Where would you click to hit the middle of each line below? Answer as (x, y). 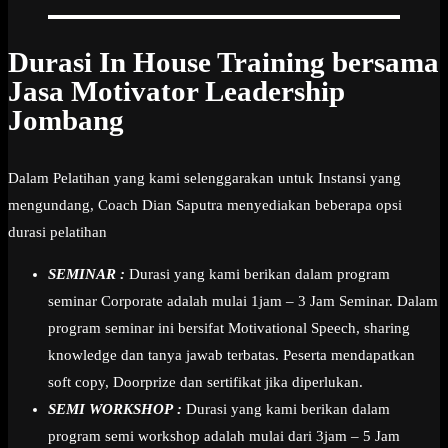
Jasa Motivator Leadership (176, 91)
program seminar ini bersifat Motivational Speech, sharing (229, 327)
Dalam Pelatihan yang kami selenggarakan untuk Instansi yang (204, 177)
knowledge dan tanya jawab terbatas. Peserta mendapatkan (231, 354)
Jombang (66, 120)
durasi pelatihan (59, 231)
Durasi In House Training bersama (223, 62)
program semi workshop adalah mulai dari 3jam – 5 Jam (224, 435)
